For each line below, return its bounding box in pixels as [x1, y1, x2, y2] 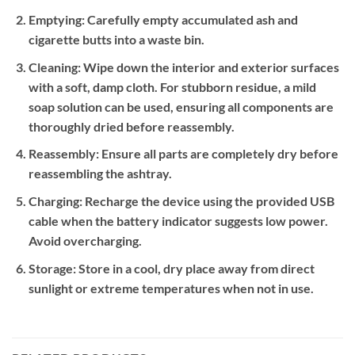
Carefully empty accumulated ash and [84, 12, 298, 28]
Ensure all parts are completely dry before [98, 146, 338, 162]
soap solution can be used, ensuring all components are [28, 98, 334, 114]
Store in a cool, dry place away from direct [75, 260, 315, 276]
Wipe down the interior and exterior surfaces [80, 59, 339, 74]
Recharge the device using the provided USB [82, 193, 334, 208]
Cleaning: [28, 59, 81, 74]
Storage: [28, 260, 76, 276]
